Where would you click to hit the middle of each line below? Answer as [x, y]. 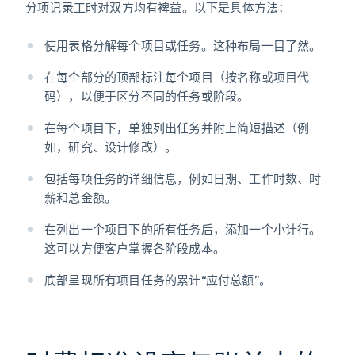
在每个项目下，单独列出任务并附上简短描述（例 [177, 128]
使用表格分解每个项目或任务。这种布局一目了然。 [183, 46]
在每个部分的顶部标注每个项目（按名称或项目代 [177, 77]
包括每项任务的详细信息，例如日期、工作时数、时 [183, 179]
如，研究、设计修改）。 [111, 147]
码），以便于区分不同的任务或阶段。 [147, 96]
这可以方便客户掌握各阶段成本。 [135, 248]
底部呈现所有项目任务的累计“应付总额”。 [158, 280]
